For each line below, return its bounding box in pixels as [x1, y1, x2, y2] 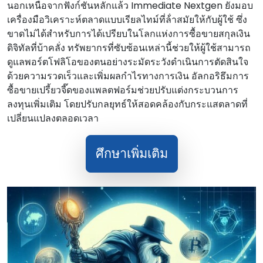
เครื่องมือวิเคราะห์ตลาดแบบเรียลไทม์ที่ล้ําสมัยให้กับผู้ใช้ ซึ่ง [7, 13, 247, 26]
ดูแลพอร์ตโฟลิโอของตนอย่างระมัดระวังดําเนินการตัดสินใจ [7, 55, 248, 69]
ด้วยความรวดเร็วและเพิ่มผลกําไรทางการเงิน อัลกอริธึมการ [7, 69, 249, 83]
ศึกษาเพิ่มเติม [95, 144, 168, 163]
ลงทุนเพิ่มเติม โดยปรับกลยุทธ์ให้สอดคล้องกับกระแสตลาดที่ [7, 97, 248, 111]
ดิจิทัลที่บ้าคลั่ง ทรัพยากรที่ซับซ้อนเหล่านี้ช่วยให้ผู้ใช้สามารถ [7, 41, 251, 55]
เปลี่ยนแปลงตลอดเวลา [7, 112, 99, 125]
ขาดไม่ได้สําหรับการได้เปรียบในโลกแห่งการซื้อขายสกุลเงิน [7, 27, 250, 41]
